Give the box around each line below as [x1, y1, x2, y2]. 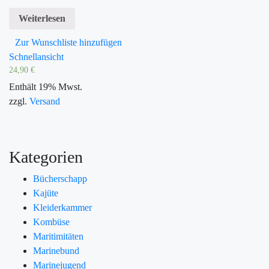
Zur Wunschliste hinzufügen [15, 37, 122, 47]
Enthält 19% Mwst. [9, 82, 82, 92]
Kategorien [9, 148, 83, 167]
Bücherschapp [33, 174, 87, 184]
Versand [29, 96, 60, 107]
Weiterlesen [19, 13, 65, 23]
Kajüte [33, 188, 58, 199]
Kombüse [33, 217, 70, 228]
